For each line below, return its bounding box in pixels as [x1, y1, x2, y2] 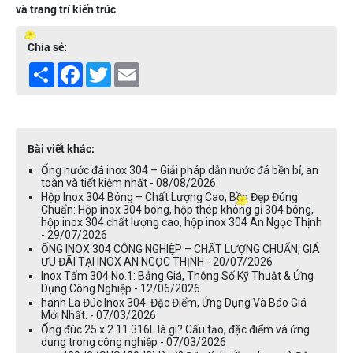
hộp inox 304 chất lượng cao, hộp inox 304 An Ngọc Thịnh [41, 215, 322, 229]
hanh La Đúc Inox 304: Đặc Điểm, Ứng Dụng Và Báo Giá [41, 295, 307, 309]
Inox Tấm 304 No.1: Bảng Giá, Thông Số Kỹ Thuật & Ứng [41, 269, 314, 282]
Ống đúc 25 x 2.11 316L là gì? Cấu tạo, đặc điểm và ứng [41, 322, 310, 336]
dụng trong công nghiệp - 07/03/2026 [41, 335, 226, 348]
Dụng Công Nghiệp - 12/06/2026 [41, 281, 200, 295]
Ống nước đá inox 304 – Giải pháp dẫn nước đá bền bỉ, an [41, 163, 318, 176]
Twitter [111, 61, 147, 75]
